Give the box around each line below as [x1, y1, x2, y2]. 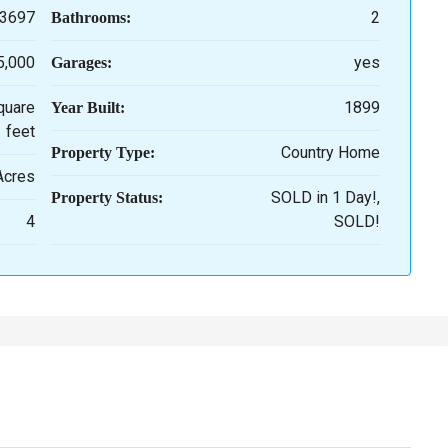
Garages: [50, 54, 112, 71]
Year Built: [50, 99, 125, 116]
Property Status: [50, 189, 163, 206]
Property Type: [50, 144, 155, 161]
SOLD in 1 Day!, [271, 188, 380, 207]
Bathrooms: [50, 9, 131, 26]
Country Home [281, 143, 380, 162]
